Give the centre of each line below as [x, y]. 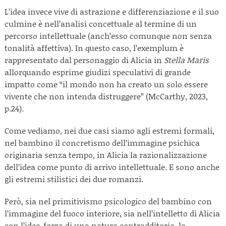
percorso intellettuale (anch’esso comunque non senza [108, 36]
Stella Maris [186, 60]
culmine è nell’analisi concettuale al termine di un [101, 23]
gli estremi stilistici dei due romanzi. [74, 179]
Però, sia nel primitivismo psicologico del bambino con [108, 201]
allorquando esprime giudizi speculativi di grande [98, 72]
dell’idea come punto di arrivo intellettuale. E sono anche [112, 167]
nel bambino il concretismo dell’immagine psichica [102, 143]
